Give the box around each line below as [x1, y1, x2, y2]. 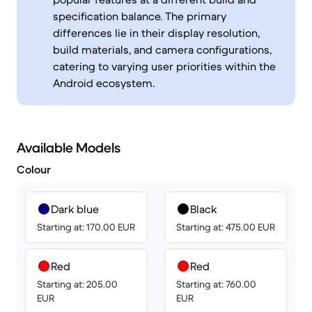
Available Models [17, 139, 120, 157]
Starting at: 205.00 [37, 278, 118, 290]
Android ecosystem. [53, 76, 155, 90]
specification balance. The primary [53, 9, 226, 23]
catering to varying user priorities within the [53, 59, 276, 73]
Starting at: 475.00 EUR [176, 221, 275, 233]
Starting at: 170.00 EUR [37, 221, 135, 233]
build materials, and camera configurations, [53, 42, 272, 56]
